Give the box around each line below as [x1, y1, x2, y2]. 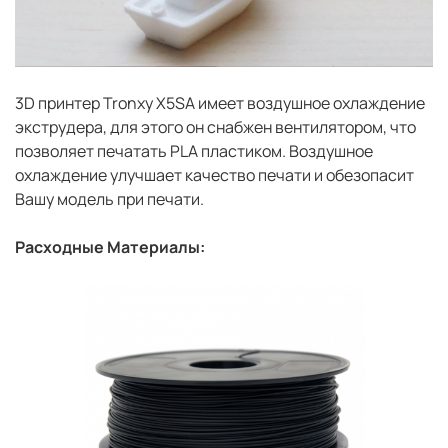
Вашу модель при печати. [15, 188, 204, 211]
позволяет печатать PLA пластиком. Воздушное [15, 140, 373, 163]
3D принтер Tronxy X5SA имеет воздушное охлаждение [15, 92, 425, 115]
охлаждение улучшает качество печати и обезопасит [15, 164, 414, 187]
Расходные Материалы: [15, 236, 205, 259]
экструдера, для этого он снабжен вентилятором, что [15, 116, 416, 139]
